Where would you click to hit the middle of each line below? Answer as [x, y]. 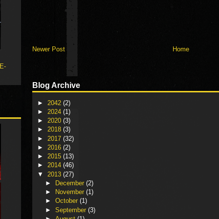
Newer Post [49, 49]
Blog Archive [56, 86]
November [70, 192]
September [71, 210]
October [67, 201]
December [70, 183]
